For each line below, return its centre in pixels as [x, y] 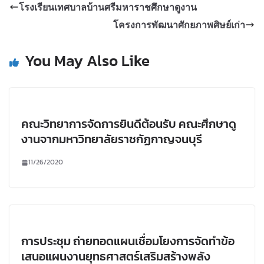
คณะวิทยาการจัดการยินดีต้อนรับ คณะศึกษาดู [129, 124]
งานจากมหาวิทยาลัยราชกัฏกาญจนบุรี [112, 139]
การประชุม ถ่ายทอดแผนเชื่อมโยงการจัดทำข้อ [128, 241]
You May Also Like [87, 61]
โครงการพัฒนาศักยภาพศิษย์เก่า [179, 25]
